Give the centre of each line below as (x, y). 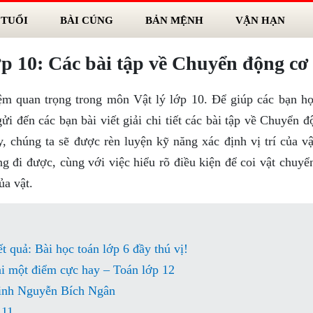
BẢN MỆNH (174, 20)
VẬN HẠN (260, 20)
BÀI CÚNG (86, 20)
